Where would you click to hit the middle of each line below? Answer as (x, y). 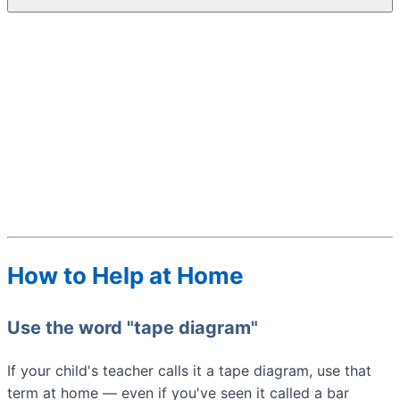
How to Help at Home (125, 276)
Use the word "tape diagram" (133, 327)
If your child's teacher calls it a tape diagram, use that (189, 370)
